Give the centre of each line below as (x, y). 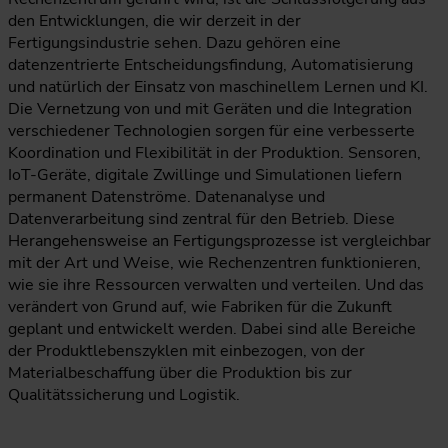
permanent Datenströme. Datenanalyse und (166, 197)
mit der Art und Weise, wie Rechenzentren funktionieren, (214, 263)
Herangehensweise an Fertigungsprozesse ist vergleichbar (219, 241)
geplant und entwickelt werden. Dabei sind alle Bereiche (212, 329)
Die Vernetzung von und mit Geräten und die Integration (210, 109)
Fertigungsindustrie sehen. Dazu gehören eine (174, 43)
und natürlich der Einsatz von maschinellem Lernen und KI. (218, 87)
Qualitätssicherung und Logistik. (124, 395)
